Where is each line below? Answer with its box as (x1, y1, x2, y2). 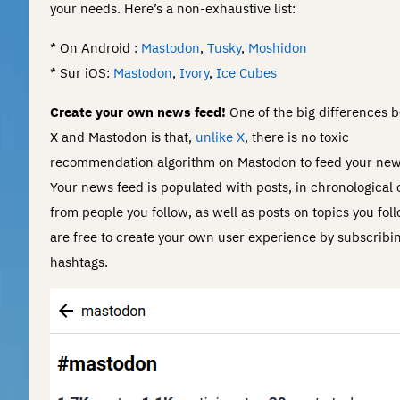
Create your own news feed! (50, 103, 226, 121)
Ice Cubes (216, 63, 277, 81)
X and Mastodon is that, (50, 128, 196, 146)
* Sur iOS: (50, 63, 113, 81)
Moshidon (248, 38, 307, 56)
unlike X (196, 128, 245, 146)
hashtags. (50, 253, 108, 271)
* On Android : (50, 38, 141, 56)
